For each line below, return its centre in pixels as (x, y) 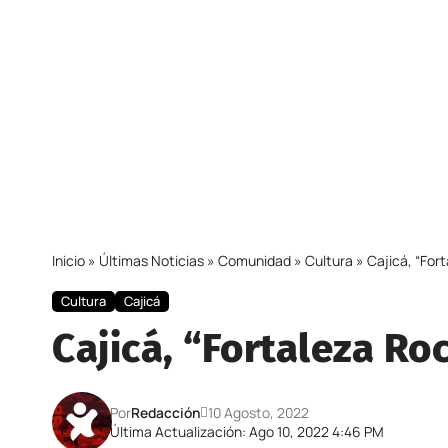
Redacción (166, 412)
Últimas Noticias (151, 260)
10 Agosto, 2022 (259, 412)
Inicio (68, 260)
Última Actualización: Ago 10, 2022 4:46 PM (247, 431)
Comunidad (254, 260)
